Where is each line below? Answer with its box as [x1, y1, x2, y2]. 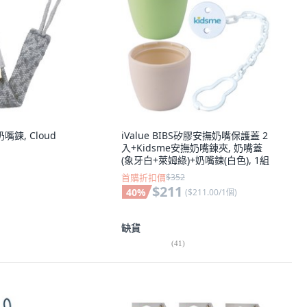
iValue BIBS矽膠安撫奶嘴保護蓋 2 [121, 129, 268, 142]
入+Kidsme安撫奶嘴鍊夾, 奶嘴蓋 [121, 141, 262, 154]
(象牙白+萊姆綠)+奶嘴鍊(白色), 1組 [121, 153, 269, 167]
